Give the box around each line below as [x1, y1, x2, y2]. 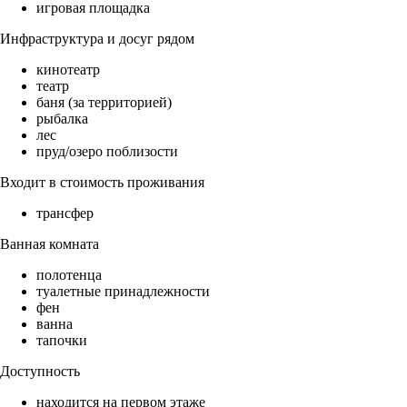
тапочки [36, 333, 87, 349]
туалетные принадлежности [36, 283, 210, 300]
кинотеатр [36, 62, 100, 78]
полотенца [36, 267, 102, 283]
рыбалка [36, 111, 88, 127]
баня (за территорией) [36, 94, 172, 111]
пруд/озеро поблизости [36, 144, 178, 160]
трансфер [36, 205, 94, 222]
